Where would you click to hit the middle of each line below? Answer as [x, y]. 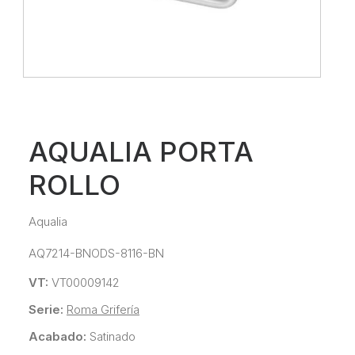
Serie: [46, 310]
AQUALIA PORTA [141, 151]
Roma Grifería [103, 310]
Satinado [113, 337]
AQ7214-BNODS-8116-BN [96, 253]
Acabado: [57, 337]
